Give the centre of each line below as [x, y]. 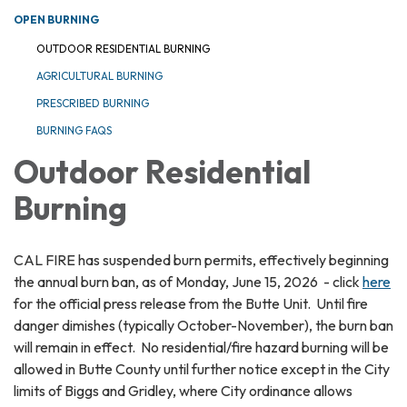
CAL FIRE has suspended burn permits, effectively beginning [201, 259]
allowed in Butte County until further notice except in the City [202, 368]
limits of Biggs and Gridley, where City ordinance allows [183, 390]
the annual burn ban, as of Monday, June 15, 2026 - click [188, 281]
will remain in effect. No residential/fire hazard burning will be [201, 347]
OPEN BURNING [56, 19]
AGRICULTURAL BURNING [99, 75]
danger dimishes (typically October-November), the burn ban [203, 325]
